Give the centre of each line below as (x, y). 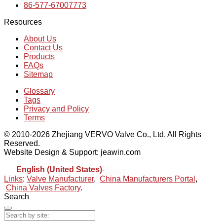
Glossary (39, 91)
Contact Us (43, 48)
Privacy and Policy (56, 109)
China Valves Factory (43, 188)
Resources (23, 22)
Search (17, 197)
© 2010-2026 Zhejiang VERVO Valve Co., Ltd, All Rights (103, 135)
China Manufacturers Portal (147, 179)
